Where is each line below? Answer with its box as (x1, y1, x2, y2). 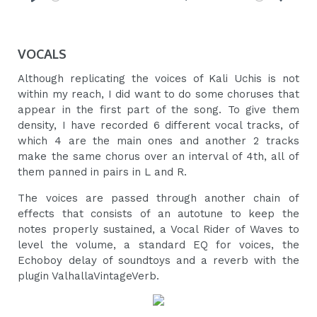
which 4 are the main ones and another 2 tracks (18, 134, 299, 148)
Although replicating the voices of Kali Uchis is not (18, 72, 299, 86)
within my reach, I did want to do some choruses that (18, 88, 299, 101)
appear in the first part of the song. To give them (18, 103, 299, 117)
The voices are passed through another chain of (18, 192, 299, 205)
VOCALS (18, 46, 67, 62)
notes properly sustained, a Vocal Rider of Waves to (18, 223, 299, 236)
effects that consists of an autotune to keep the (18, 207, 299, 221)
